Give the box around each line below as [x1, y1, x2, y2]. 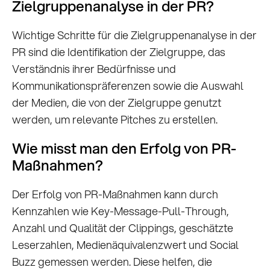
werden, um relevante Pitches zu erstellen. [12, 111, 218, 128]
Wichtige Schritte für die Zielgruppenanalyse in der [12, 27, 257, 43]
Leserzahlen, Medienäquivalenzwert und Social [12, 237, 239, 253]
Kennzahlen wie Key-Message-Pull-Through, [12, 203, 229, 219]
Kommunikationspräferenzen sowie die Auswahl [12, 78, 243, 94]
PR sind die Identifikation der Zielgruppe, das [12, 44, 225, 60]
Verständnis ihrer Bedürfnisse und [12, 61, 176, 77]
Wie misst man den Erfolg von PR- [12, 138, 236, 159]
